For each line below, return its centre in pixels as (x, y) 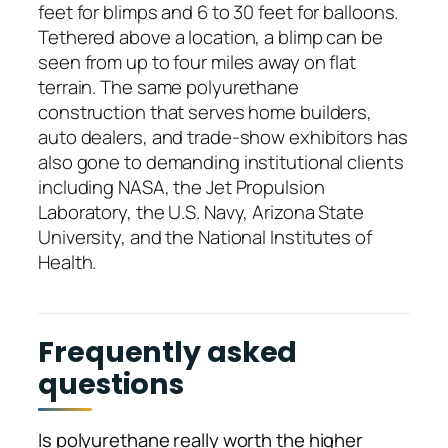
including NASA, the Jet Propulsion (181, 186)
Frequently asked (168, 352)
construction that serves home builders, (205, 111)
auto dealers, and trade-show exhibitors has (223, 136)
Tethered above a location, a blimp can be (210, 36)
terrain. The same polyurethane (168, 86)
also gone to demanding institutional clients (221, 161)
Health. (67, 261)
